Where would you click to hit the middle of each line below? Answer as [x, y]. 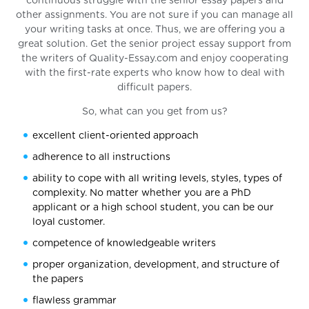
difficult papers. [154, 88]
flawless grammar [75, 301]
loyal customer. [69, 222]
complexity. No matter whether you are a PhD [142, 193]
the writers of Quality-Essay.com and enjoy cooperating [154, 59]
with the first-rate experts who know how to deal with [154, 73]
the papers [58, 280]
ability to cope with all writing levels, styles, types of [158, 179]
